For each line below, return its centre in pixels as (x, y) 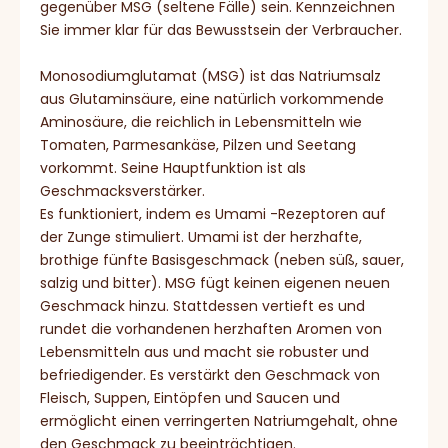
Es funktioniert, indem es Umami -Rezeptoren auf (213, 213)
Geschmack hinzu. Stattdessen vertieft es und (202, 305)
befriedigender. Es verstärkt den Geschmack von (210, 374)
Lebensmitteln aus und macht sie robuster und (204, 351)
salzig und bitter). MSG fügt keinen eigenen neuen (215, 282)
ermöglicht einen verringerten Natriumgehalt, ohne (219, 420)
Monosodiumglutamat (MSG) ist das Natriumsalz (210, 75)
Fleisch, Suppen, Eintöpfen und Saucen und (190, 397)
